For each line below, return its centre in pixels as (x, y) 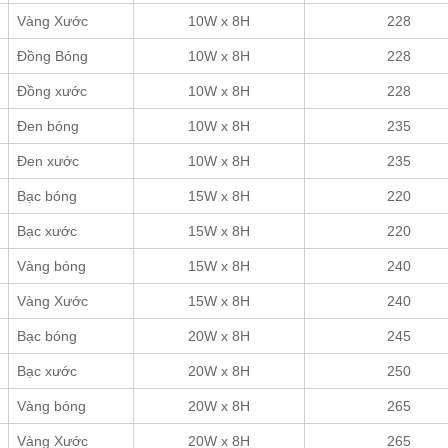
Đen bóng (48, 125)
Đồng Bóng (52, 55)
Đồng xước (52, 90)
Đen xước (48, 160)
